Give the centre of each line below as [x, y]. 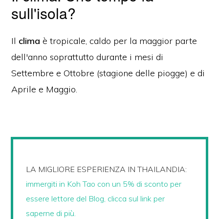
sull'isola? [44, 13]
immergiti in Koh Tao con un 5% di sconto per [104, 184]
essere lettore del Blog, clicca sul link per [96, 199]
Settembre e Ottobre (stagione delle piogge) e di [108, 73]
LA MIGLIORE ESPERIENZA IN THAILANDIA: [107, 169]
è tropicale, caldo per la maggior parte [119, 41]
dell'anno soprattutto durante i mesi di [88, 57]
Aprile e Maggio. [44, 89]
